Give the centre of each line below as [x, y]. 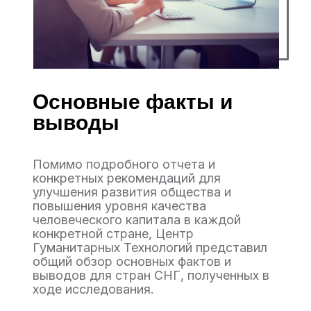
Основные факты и [133, 102]
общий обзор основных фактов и [132, 261]
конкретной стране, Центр [113, 234]
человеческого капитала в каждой [137, 220]
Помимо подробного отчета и [124, 164]
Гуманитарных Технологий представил [150, 247]
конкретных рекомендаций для [127, 178]
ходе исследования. [93, 289]
